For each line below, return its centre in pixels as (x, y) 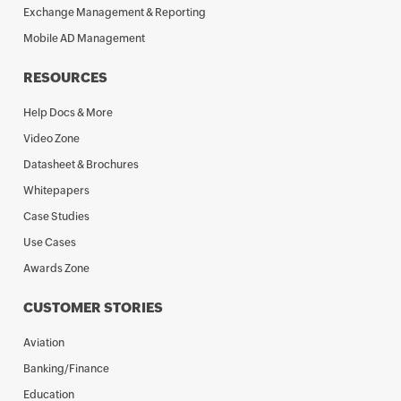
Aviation (44, 343)
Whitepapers (57, 191)
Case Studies (57, 217)
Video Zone (52, 139)
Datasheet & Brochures (81, 165)
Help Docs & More (68, 113)
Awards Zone (57, 269)
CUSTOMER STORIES (94, 307)
